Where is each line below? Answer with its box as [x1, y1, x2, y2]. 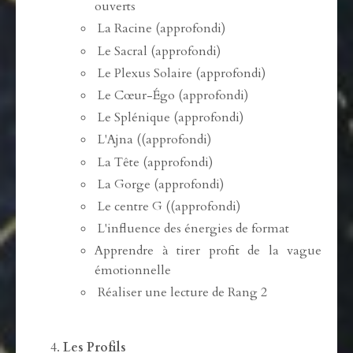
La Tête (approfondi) [98, 153, 213, 171]
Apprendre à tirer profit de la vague [95, 241, 321, 259]
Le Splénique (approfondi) [98, 108, 243, 126]
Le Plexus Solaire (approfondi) [98, 64, 266, 82]
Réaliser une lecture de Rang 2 [98, 284, 267, 302]
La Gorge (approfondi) [98, 175, 224, 193]
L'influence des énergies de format [98, 219, 289, 237]
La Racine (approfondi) [98, 19, 225, 37]
